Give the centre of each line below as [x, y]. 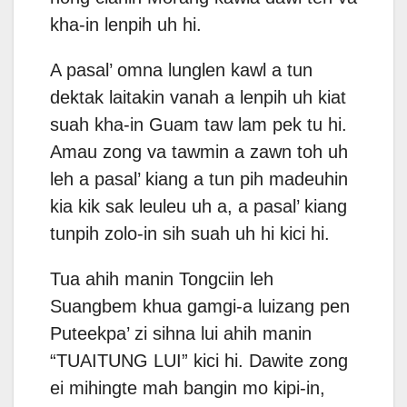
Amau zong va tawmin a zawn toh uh [199, 152]
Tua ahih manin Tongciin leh [162, 279]
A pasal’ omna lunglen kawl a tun [181, 70]
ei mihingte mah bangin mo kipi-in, [188, 388]
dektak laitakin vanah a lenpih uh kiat [198, 98]
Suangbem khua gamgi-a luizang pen [200, 307]
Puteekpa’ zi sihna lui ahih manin [181, 334]
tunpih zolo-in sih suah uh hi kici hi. [190, 234]
